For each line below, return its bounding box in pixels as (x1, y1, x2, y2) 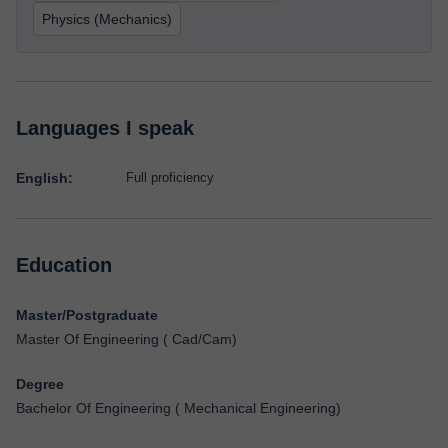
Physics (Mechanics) (42, 11, 172, 27)
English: (16, 170, 73, 186)
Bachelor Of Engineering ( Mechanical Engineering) (16, 400, 341, 416)
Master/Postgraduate (16, 307, 158, 323)
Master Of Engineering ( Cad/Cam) (16, 331, 237, 347)
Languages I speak (16, 117, 194, 139)
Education (16, 254, 112, 276)
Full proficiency (126, 170, 214, 185)
